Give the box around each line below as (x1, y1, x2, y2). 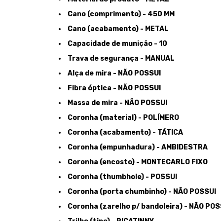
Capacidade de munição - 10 (66, 39, 167, 48)
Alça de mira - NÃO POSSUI (66, 69, 161, 77)
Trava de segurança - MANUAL (66, 54, 175, 63)
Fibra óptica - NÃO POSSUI (66, 83, 161, 92)
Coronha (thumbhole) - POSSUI (66, 172, 177, 181)
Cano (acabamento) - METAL (66, 24, 169, 33)
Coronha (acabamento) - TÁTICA (66, 128, 183, 137)
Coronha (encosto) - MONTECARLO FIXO (66, 157, 208, 166)
